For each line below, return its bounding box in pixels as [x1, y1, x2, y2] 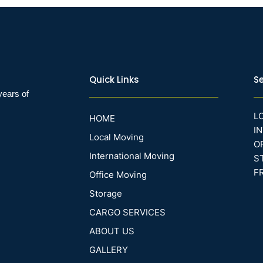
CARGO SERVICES [89, 207, 166, 218]
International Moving [89, 150, 174, 162]
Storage [89, 188, 122, 200]
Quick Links [89, 73, 139, 86]
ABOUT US [89, 225, 134, 237]
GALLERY [89, 244, 128, 256]
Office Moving [89, 169, 147, 181]
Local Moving [89, 131, 144, 143]
